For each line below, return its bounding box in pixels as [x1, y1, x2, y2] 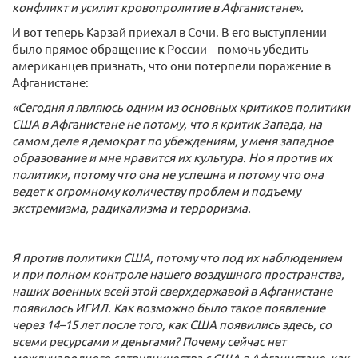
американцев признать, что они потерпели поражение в [12, 58, 331, 73]
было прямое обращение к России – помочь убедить [12, 41, 308, 56]
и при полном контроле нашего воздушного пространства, [12, 266, 344, 281]
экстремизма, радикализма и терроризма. [12, 200, 251, 215]
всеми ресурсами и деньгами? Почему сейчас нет [12, 333, 286, 348]
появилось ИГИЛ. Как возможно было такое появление [12, 300, 325, 315]
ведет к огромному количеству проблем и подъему [12, 183, 300, 198]
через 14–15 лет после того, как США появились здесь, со [12, 316, 332, 332]
